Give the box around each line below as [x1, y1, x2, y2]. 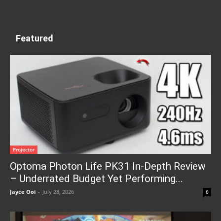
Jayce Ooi [10, 187, 36, 195]
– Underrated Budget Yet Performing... [10, 172, 183, 184]
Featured [16, 33, 53, 43]
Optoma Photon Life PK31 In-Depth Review [10, 160, 206, 172]
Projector [13, 146, 35, 153]
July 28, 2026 [42, 187, 74, 195]
